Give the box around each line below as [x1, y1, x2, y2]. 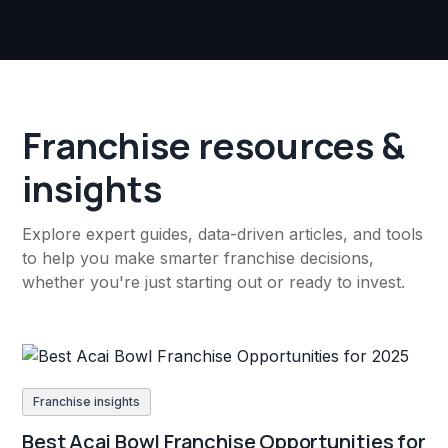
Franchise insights [33, 393, 141, 409]
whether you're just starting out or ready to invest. [22, 272, 406, 293]
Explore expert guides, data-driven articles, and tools [22, 224, 424, 245]
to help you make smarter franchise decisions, [22, 248, 375, 269]
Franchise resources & [22, 121, 406, 171]
